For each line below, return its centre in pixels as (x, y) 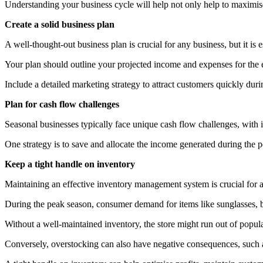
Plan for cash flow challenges (62, 104)
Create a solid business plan (60, 24)
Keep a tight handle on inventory (70, 164)
